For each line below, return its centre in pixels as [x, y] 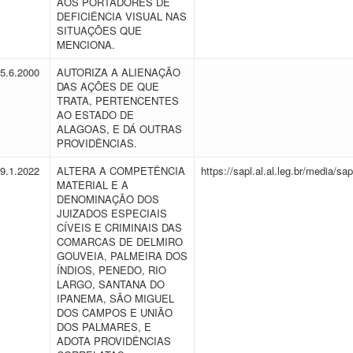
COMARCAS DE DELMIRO [120, 242]
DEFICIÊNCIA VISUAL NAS [122, 16]
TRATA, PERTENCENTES [118, 100]
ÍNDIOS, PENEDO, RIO [111, 270]
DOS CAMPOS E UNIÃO [115, 312]
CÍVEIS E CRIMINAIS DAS [119, 227]
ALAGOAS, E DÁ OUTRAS [119, 129]
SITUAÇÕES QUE [99, 30]
